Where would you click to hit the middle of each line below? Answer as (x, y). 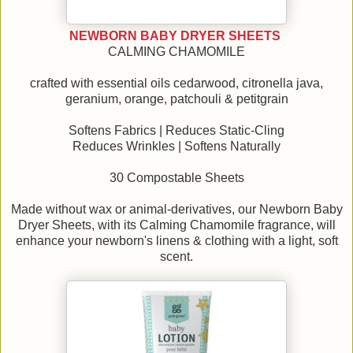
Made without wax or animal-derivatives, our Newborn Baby (176, 210)
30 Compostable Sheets (176, 178)
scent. (176, 257)
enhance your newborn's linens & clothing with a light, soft (176, 241)
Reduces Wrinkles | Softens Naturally (176, 147)
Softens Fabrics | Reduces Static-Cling (176, 131)
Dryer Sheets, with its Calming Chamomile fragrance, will (176, 225)
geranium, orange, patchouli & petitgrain (176, 99)
